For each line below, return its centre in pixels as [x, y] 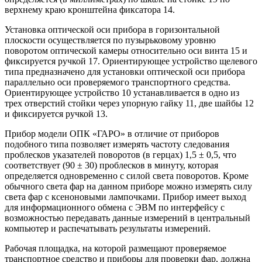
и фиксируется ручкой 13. [56, 114]
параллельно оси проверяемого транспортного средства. [118, 82]
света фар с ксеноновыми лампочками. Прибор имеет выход [125, 197]
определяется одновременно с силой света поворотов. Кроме [127, 176]
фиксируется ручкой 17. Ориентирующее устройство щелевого [131, 61]
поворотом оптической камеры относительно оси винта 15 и [126, 51]
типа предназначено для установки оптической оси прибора [125, 72]
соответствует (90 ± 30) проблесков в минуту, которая [111, 166]
